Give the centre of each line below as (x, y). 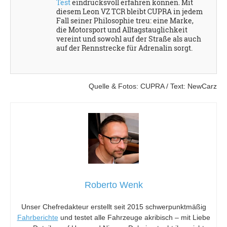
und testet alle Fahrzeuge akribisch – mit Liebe (134, 217)
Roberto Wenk (113, 185)
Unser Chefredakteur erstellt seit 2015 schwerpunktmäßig (113, 206)
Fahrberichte (37, 217)
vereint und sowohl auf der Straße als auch (129, 39)
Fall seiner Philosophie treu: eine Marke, (125, 20)
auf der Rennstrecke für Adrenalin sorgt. (124, 48)
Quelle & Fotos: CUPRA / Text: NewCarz (153, 86)
